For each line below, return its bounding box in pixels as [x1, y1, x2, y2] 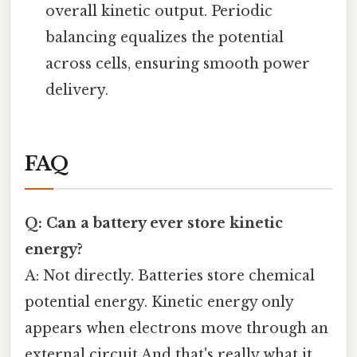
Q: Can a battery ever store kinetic [25, 214, 283, 233]
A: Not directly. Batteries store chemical [25, 267, 315, 285]
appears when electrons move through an [25, 320, 328, 338]
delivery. [45, 81, 109, 100]
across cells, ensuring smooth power [45, 55, 311, 73]
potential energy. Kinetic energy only [25, 293, 293, 312]
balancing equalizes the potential [45, 29, 284, 47]
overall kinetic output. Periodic [45, 2, 273, 21]
